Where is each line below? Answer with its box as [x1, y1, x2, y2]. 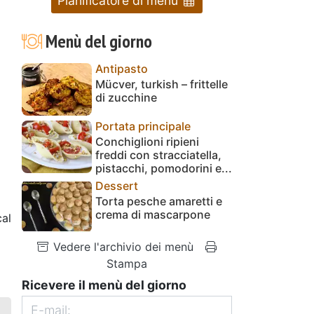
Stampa [107, 256, 147, 271]
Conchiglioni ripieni [95, 134, 199, 149]
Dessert [95, 178, 138, 193]
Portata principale [95, 118, 191, 133]
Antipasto [95, 61, 148, 76]
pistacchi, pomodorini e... [95, 161, 232, 175]
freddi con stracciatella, [95, 147, 221, 162]
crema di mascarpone [95, 207, 210, 221]
